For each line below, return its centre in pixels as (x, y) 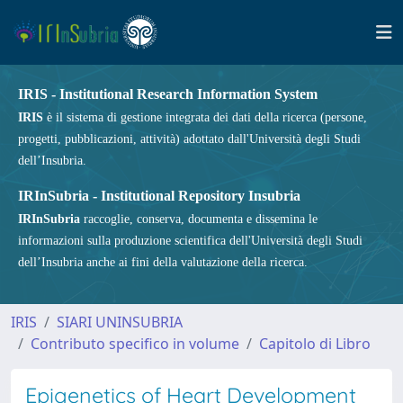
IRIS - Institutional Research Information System (168, 94)
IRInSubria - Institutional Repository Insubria (159, 196)
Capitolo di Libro (315, 344)
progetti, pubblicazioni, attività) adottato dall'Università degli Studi (189, 139)
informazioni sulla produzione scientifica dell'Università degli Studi (190, 241)
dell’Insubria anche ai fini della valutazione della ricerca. (163, 262)
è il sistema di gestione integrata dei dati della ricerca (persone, (205, 117)
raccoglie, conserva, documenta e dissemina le (199, 219)
